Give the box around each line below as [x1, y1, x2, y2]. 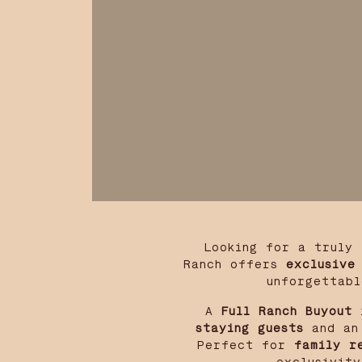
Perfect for [197, 339, 294, 351]
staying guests [196, 322, 304, 335]
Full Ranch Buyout [221, 305, 352, 318]
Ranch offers [183, 259, 286, 271]
